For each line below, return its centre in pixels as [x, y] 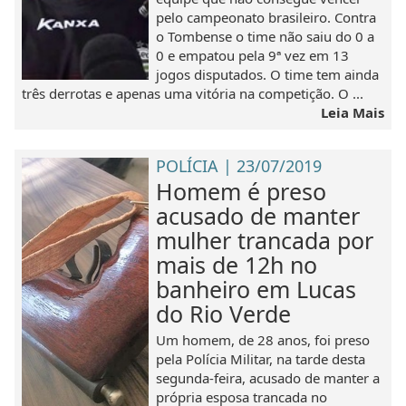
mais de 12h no [237, 264]
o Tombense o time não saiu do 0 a [266, 36]
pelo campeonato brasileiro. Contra [266, 17]
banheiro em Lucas [256, 289]
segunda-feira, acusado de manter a [268, 377]
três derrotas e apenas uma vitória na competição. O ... [193, 93]
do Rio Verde [224, 313]
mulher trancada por [265, 240]
